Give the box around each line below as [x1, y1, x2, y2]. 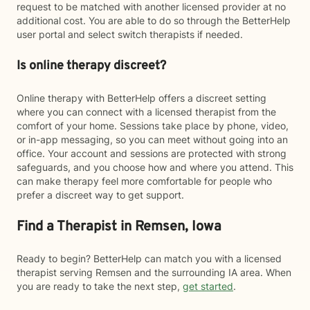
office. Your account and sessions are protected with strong [17, 147, 286, 159]
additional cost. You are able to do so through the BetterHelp [17, 15, 291, 26]
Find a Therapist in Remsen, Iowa [17, 218, 221, 236]
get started [183, 280, 233, 292]
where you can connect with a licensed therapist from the [17, 106, 276, 118]
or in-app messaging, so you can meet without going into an [17, 134, 288, 145]
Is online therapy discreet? [17, 58, 166, 74]
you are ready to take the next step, [17, 280, 183, 292]
